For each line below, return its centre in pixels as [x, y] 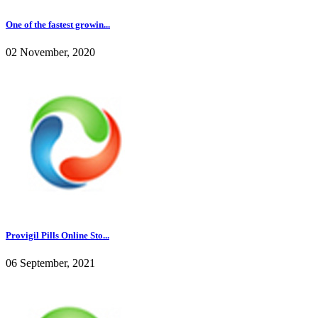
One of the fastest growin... [58, 24]
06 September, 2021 [50, 263]
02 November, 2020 [50, 52]
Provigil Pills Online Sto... [57, 235]
